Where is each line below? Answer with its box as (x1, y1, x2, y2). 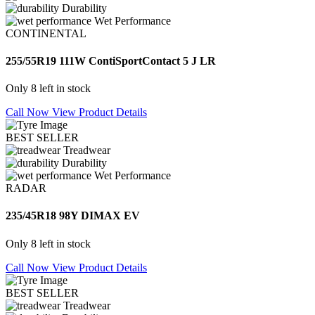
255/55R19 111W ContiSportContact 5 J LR (6, 54, 216, 67)
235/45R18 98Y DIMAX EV (6, 210, 140, 222)
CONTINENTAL (6, 27, 86, 39)
